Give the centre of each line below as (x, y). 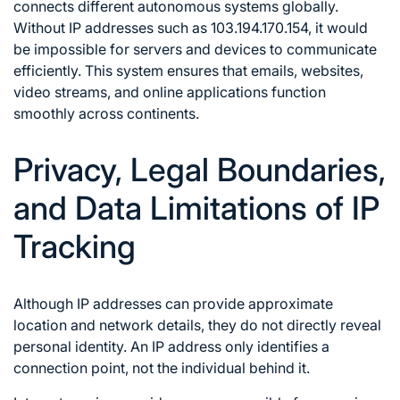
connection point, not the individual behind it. (162, 367)
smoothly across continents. (106, 113)
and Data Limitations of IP (196, 208)
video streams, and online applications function (170, 92)
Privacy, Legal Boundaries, (200, 169)
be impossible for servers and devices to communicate (195, 49)
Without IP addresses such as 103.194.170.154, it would (191, 27)
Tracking (75, 246)
